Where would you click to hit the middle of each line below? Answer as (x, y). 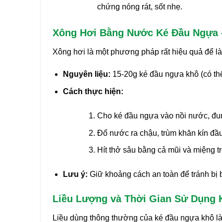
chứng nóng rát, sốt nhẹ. (139, 6)
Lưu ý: (75, 174)
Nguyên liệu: (86, 74)
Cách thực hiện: (93, 91)
